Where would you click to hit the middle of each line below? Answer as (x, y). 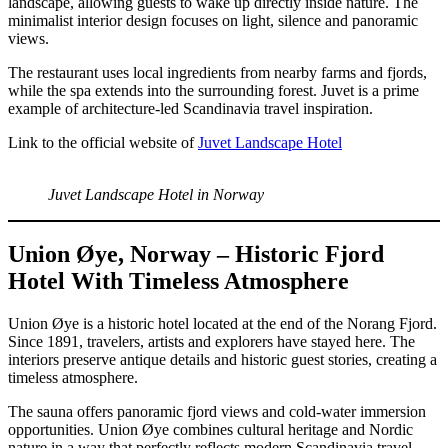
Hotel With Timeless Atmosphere (178, 281)
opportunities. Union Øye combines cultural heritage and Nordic (210, 430)
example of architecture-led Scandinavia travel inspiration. (190, 108)
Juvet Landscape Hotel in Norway (156, 194)
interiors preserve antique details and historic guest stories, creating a (222, 360)
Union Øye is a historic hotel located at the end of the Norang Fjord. (222, 324)
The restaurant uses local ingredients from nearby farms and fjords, (217, 72)
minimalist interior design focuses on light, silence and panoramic (213, 20)
